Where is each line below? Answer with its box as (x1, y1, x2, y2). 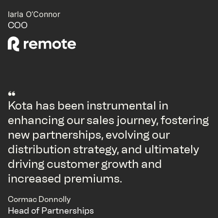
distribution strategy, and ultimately (8, 142, 199, 157)
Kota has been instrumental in (8, 98, 168, 113)
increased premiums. (8, 171, 122, 186)
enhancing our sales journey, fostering (8, 113, 209, 127)
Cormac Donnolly (8, 195, 71, 204)
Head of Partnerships (8, 205, 94, 217)
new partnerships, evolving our (8, 127, 169, 142)
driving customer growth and (8, 157, 162, 171)
